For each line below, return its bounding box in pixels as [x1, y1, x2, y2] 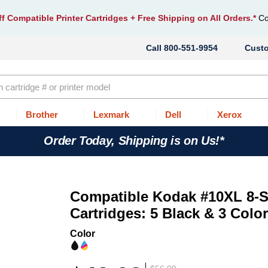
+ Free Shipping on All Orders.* [130, 13, 256, 23]
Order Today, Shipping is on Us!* [44, 134, 224, 147]
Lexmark [93, 109, 130, 120]
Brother [25, 109, 58, 120]
